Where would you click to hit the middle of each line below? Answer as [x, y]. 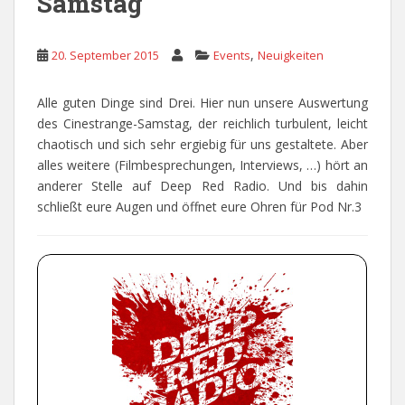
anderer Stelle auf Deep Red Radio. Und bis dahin [202, 186]
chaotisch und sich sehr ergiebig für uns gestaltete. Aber [202, 145]
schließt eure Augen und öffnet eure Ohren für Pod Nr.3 [199, 207]
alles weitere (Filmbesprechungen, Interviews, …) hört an [202, 165]
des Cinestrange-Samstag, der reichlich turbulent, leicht [202, 124]
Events [232, 56]
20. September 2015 [105, 56]
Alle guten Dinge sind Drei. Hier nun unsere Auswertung [202, 103]
